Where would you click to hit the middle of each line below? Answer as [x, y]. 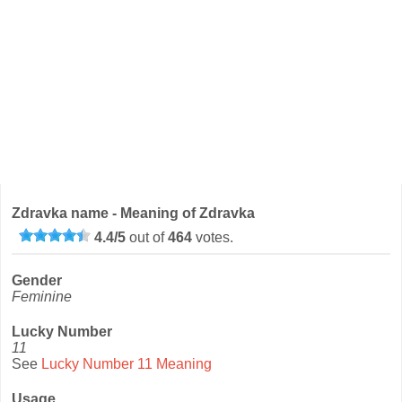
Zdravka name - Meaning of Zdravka [134, 213]
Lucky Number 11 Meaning [127, 364]
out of [147, 237]
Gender [37, 281]
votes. [213, 237]
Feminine [42, 297]
